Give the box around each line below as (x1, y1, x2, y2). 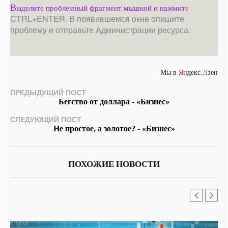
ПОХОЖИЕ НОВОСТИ (68, 159, 160, 169)
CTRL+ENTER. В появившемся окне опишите (10, 12, 184, 24)
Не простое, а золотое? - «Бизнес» (53, 124, 175, 133)
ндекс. (183, 68, 203, 76)
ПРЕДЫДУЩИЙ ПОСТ (10, 87, 86, 97)
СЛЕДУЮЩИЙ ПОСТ (10, 113, 81, 124)
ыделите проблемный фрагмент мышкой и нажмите (16, 4, 189, 12)
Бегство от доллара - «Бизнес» (59, 97, 169, 106)
